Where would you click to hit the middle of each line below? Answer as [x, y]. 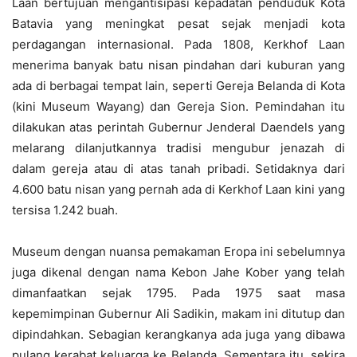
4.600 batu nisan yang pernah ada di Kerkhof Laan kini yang [178, 189]
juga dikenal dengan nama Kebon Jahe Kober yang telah [178, 272]
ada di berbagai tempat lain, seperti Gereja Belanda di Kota [178, 85]
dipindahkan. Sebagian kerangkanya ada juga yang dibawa [178, 334]
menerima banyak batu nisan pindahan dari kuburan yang [178, 65]
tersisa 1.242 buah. [65, 210]
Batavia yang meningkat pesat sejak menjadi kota [178, 23]
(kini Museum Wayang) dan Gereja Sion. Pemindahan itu [178, 106]
